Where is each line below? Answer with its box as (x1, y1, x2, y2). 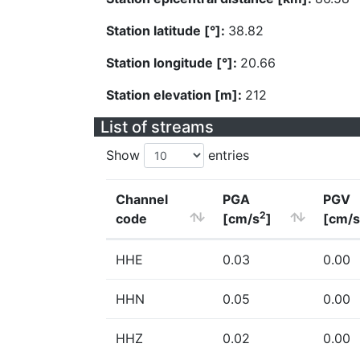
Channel (116, 191, 168, 207)
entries (204, 147, 249, 163)
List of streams (100, 117, 214, 137)
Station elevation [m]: (106, 87, 245, 103)
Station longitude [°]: (106, 55, 240, 71)
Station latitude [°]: (106, 22, 228, 39)
